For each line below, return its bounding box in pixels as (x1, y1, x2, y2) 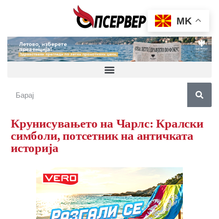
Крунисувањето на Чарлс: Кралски (11, 117, 203, 131)
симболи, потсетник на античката (11, 129, 194, 143)
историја (11, 141, 59, 155)
